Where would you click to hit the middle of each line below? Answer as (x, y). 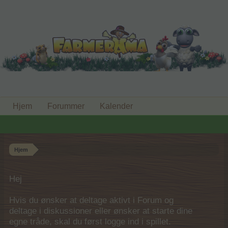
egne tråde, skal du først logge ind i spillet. (90, 222)
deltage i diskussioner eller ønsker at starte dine (101, 211)
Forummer (66, 106)
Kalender (116, 106)
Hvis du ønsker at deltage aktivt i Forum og (91, 200)
